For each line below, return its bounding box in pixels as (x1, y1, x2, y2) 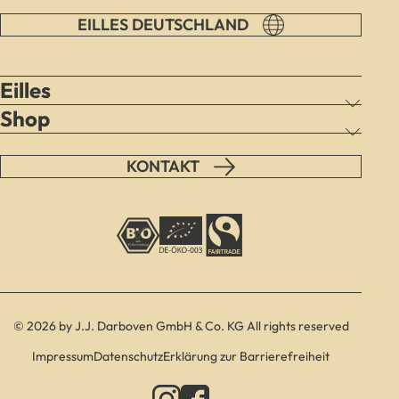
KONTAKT (126, 156, 200, 176)
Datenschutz (94, 348, 164, 364)
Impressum (32, 348, 94, 364)
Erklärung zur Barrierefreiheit (163, 348, 330, 364)
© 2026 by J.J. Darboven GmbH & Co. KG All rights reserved (12, 318, 349, 334)
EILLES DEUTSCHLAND (77, 14, 249, 35)
